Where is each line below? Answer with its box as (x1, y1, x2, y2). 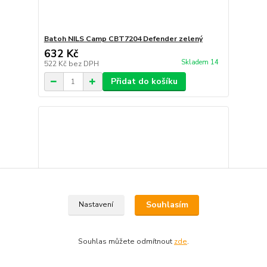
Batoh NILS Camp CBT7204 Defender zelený (44, 34, 203, 44)
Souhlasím (145, 199, 188, 211)
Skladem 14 (181, 58, 221, 67)
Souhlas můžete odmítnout (78, 237, 174, 246)
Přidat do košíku (110, 76, 178, 87)
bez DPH (68, 59, 99, 69)
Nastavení (79, 200, 114, 210)
